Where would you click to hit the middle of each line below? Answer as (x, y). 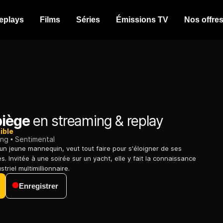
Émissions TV (142, 20)
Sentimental (35, 139)
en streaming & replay (96, 121)
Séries (88, 20)
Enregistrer (39, 186)
